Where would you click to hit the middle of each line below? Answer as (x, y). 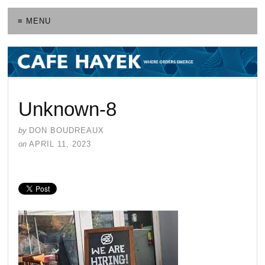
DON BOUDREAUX (67, 130)
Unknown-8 (68, 109)
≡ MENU (35, 21)
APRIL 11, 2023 (60, 144)
